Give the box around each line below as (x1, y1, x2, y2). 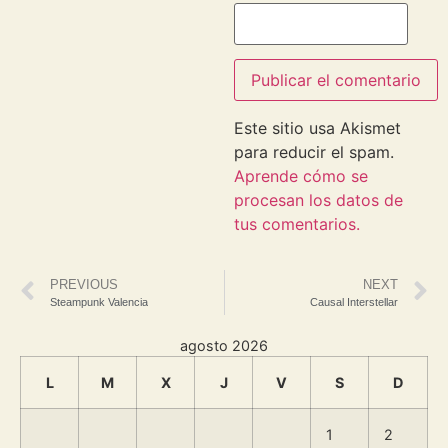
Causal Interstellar (310, 296, 398, 309)
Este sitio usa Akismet (234, 117, 401, 138)
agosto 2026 (180, 337, 268, 355)
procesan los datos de (234, 189, 403, 210)
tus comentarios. (234, 213, 360, 234)
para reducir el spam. (234, 141, 394, 162)
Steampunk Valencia (50, 296, 148, 309)
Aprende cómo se (234, 165, 368, 186)
